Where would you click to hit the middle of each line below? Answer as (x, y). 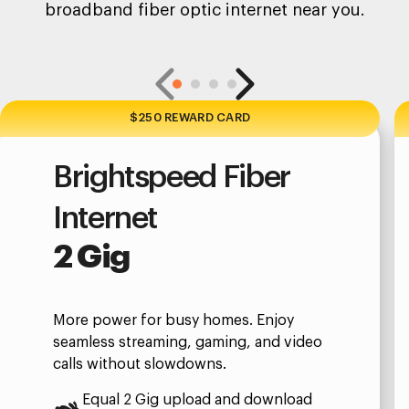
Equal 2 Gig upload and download (197, 399)
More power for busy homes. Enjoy (173, 320)
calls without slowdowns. (140, 364)
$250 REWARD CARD (190, 117)
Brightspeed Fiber (172, 177)
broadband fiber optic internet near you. (204, 10)
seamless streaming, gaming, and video (188, 342)
